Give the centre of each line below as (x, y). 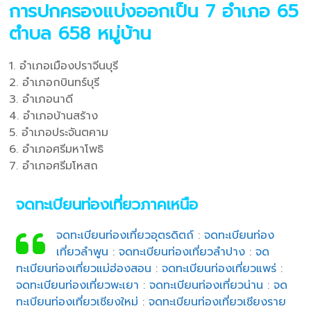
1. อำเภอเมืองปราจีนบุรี (64, 66)
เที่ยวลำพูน (82, 252)
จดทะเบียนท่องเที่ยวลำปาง (182, 252)
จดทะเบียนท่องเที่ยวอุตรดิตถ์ (125, 235)
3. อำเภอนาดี (41, 99)
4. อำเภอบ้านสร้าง (54, 116)
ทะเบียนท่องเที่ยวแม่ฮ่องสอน (84, 268)
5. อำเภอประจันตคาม (61, 132)
